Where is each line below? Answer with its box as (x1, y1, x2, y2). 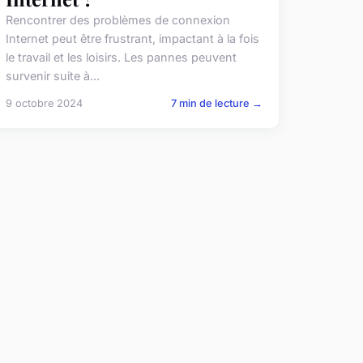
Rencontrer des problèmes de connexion (5, 13, 230, 28)
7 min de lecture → (170, 97, 263, 110)
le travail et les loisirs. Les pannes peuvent (5, 50, 237, 65)
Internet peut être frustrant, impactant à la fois (5, 32, 259, 46)
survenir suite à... (5, 69, 100, 83)
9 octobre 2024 (5, 97, 83, 110)
